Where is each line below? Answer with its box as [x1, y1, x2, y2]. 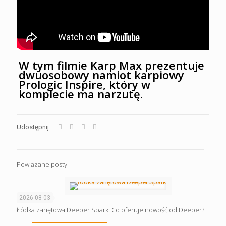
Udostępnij [17, 123, 49, 131]
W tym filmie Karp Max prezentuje [18, 57, 204, 73]
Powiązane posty [17, 159, 67, 169]
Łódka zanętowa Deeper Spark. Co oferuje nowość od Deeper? [17, 205, 204, 214]
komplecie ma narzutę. [18, 86, 143, 101]
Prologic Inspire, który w [18, 76, 150, 92]
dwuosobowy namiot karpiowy [18, 67, 184, 82]
